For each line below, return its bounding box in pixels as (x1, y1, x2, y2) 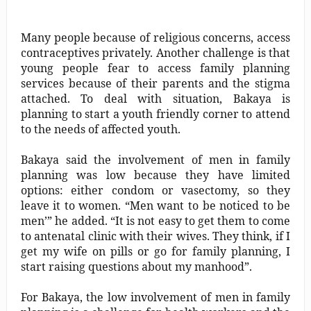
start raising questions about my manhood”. (20, 258, 252, 274)
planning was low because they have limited (20, 167, 291, 183)
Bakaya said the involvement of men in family (20, 151, 291, 167)
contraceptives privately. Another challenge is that (20, 44, 291, 60)
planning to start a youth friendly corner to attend (20, 106, 291, 121)
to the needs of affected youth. (20, 121, 180, 137)
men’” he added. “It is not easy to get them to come (20, 212, 291, 228)
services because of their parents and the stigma (20, 75, 291, 91)
